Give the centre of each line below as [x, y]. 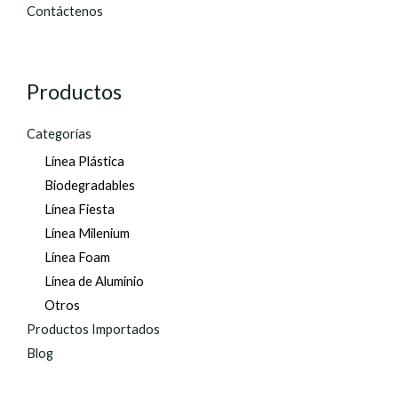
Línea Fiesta [80, 210]
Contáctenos [65, 11]
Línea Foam [77, 258]
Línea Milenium [87, 234]
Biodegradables [90, 186]
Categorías [59, 134]
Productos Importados [93, 330]
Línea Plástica [84, 162]
